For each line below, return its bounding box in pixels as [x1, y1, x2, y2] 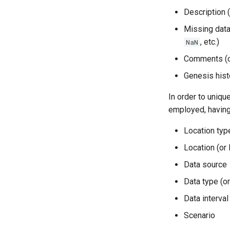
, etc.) [200, 37, 219, 47]
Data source [184, 160, 227, 169]
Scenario [184, 210, 215, 220]
